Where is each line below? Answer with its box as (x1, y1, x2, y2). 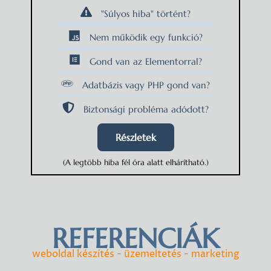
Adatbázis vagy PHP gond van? (82, 79, 210, 91)
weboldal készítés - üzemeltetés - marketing (31, 247, 240, 261)
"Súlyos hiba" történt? (101, 7, 191, 19)
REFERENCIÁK (52, 221, 219, 256)
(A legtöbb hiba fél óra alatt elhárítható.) (62, 157, 209, 168)
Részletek (115, 131, 156, 144)
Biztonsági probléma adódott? (83, 103, 209, 115)
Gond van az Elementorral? (90, 55, 203, 67)
